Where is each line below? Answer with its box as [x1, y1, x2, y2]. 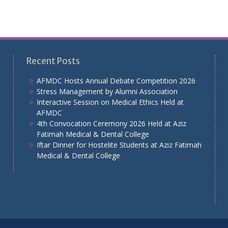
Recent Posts [26, 55, 80, 67]
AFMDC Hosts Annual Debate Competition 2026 [36, 76, 195, 86]
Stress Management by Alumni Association [36, 87, 178, 97]
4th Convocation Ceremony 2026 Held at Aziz [36, 119, 186, 129]
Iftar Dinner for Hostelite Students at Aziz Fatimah [36, 140, 202, 150]
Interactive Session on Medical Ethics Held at [36, 97, 184, 107]
